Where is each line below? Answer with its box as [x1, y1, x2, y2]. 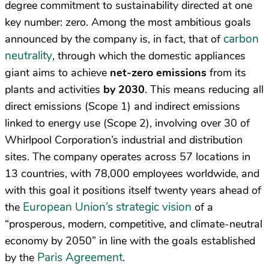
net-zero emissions [110, 65, 207, 80]
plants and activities [5, 82, 103, 97]
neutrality [5, 48, 52, 64]
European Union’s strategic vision [23, 199, 192, 215]
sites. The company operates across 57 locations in [5, 150, 250, 164]
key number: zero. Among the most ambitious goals [5, 15, 251, 29]
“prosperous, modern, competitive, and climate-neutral [5, 217, 262, 231]
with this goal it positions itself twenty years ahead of [5, 183, 261, 198]
